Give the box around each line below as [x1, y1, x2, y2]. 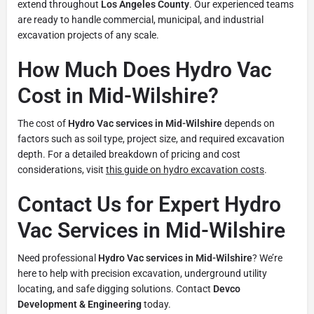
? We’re [252, 252, 282, 264]
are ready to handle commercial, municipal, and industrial [18, 13, 264, 25]
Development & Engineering [18, 298, 142, 310]
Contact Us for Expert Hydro [18, 191, 281, 217]
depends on [222, 117, 275, 129]
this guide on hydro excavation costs [106, 163, 264, 175]
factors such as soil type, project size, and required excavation [18, 132, 285, 144]
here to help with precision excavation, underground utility [18, 267, 267, 279]
